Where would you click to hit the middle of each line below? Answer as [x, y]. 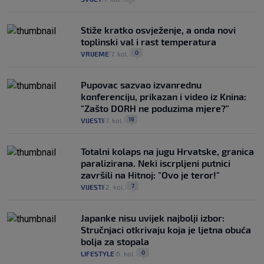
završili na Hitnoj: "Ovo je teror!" [150, 175]
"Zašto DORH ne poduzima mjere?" [155, 108]
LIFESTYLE [98, 254]
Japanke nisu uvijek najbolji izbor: [153, 218]
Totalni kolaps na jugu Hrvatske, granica [167, 151]
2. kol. [115, 187]
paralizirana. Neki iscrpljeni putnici [156, 163]
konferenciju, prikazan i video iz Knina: [164, 97]
